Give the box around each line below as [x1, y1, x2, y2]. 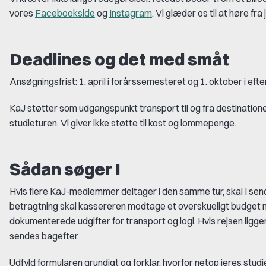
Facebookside [35, 7, 95, 20]
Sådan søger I [9, 159, 121, 180]
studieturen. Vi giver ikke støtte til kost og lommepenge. [9, 117, 236, 129]
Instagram [109, 7, 152, 20]
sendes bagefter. [9, 229, 79, 242]
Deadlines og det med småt [9, 49, 229, 70]
